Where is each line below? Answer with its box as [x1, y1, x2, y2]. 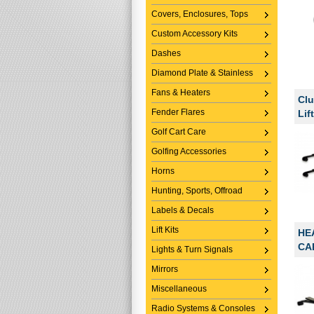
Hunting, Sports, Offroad [151, 186, 243, 196]
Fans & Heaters [151, 88, 210, 97]
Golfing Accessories [151, 146, 226, 156]
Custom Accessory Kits [151, 29, 238, 39]
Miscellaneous [151, 284, 207, 294]
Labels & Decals [151, 205, 214, 215]
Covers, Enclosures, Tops [151, 9, 248, 19]
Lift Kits [151, 225, 179, 235]
